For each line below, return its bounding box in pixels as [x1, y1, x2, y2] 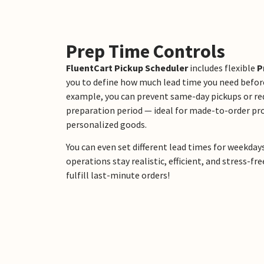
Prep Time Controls [66, 39, 225, 64]
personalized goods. [66, 118, 147, 131]
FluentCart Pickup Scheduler [66, 62, 188, 74]
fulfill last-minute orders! [66, 169, 170, 181]
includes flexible [188, 62, 257, 74]
